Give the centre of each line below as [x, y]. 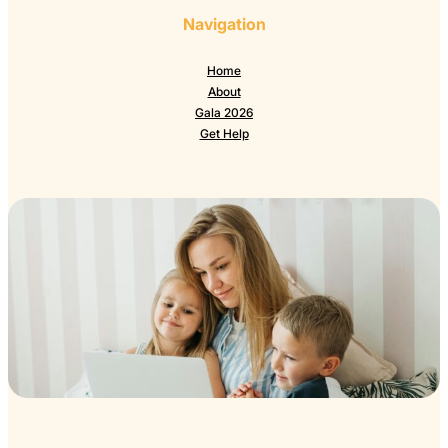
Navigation [224, 23]
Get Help [224, 133]
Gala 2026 [224, 112]
